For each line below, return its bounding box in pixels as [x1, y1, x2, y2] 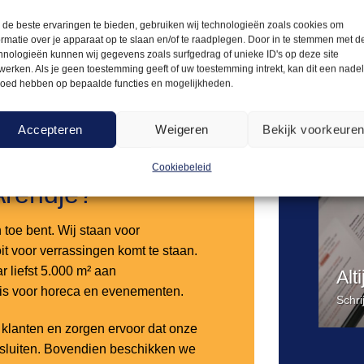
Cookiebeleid [152, 161, 212, 173]
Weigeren [155, 122, 209, 136]
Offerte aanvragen [57, 28, 158, 41]
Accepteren [18, 122, 83, 136]
